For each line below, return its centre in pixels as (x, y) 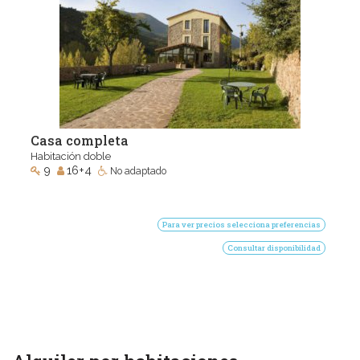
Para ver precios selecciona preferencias (241, 224)
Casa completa (80, 140)
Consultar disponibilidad (274, 247)
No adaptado (138, 170)
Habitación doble (71, 156)
